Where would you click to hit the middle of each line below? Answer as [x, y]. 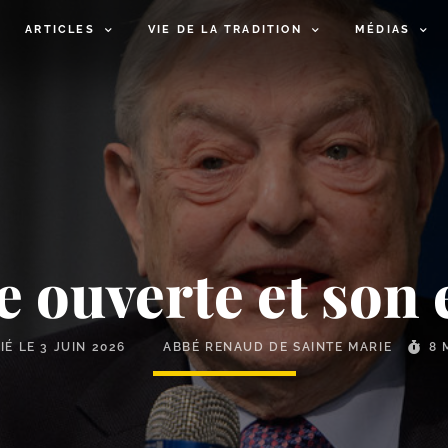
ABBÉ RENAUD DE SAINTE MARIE [278, 346]
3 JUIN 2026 [83, 346]
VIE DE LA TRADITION [225, 29]
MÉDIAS [383, 29]
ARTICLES [60, 29]
